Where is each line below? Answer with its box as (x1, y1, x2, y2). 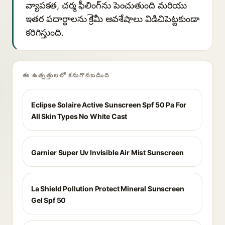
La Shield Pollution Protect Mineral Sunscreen (31, 184, 184, 193)
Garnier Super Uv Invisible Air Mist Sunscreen (31, 148, 184, 157)
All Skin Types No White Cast (31, 112, 128, 121)
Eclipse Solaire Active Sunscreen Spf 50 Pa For (31, 100, 187, 109)
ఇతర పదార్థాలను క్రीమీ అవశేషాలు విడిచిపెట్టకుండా (26, 14, 199, 24)
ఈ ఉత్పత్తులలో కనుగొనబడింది (23, 71, 109, 79)
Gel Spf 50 (31, 196, 66, 204)
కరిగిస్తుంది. (26, 27, 64, 38)
